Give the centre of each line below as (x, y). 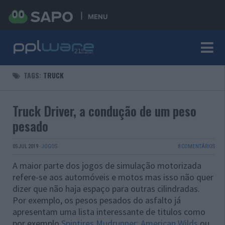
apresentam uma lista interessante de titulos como (109, 212)
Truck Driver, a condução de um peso (104, 111)
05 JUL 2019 (25, 146)
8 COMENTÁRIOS (196, 146)
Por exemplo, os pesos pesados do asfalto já (97, 200)
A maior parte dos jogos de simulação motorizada (107, 165)
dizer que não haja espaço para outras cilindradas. (106, 189)
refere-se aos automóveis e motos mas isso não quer (113, 177)
